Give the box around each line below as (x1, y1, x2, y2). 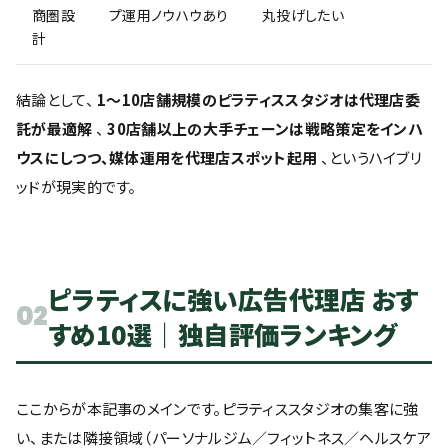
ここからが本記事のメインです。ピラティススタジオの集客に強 (16, 398, 419, 419)
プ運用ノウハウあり (109, 5, 229, 25)
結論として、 (16, 89, 98, 110)
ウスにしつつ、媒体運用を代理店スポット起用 (16, 147, 318, 168)
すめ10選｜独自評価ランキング (47, 315, 398, 352)
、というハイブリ (317, 147, 423, 168)
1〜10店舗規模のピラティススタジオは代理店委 (97, 89, 421, 110)
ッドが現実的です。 (16, 176, 137, 197)
